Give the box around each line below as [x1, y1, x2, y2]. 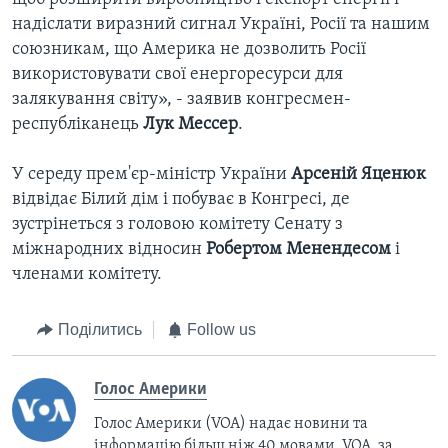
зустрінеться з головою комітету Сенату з [12, 215, 343, 235]
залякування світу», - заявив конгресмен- [12, 90, 351, 110]
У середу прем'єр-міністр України [12, 165, 291, 185]
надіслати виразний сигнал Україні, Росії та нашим [12, 15, 430, 35]
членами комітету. [12, 265, 162, 285]
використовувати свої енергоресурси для [12, 65, 343, 85]
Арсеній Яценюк [291, 165, 426, 185]
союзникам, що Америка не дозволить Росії [12, 40, 366, 60]
